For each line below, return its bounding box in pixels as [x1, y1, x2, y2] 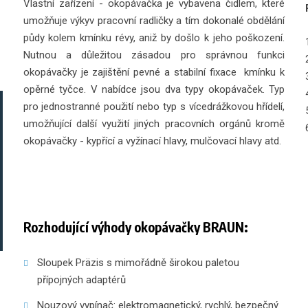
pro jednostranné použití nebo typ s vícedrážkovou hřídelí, [23, 100, 285, 113]
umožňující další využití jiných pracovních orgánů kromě [23, 118, 285, 130]
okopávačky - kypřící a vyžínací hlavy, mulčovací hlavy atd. [23, 135, 281, 147]
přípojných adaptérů [36, 274, 126, 286]
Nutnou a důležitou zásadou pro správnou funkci [23, 49, 285, 61]
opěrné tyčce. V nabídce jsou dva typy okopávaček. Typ [23, 83, 285, 96]
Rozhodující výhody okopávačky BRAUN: [23, 219, 248, 235]
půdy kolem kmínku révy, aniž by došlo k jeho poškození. [23, 32, 285, 44]
